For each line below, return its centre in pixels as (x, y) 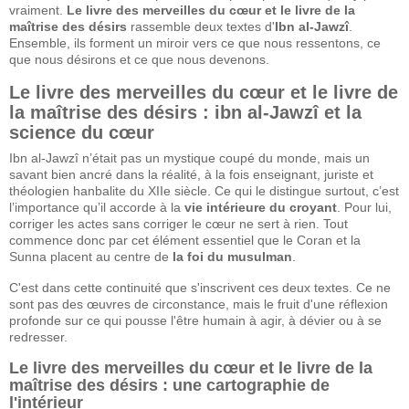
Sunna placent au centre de (91, 256)
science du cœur (82, 132)
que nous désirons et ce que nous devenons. (139, 59)
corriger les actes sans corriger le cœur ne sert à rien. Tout (178, 223)
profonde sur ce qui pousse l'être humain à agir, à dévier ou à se (195, 320)
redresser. (38, 336)
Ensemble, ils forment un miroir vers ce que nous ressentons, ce (195, 42)
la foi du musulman (232, 256)
